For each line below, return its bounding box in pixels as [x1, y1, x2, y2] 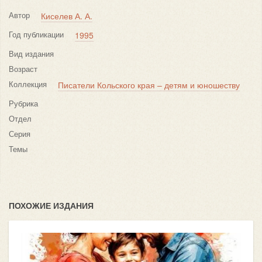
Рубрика [9, 98, 38, 109]
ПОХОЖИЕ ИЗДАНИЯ [9, 201, 94, 211]
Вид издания [9, 48, 54, 59]
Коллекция [9, 78, 47, 89]
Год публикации [9, 29, 64, 40]
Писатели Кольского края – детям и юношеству [58, 78, 240, 91]
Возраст [9, 63, 37, 74]
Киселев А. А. [41, 9, 92, 22]
